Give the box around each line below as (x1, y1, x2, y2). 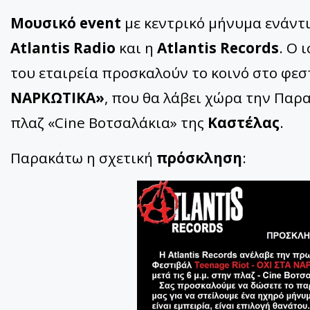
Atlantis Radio (10, 38, 116, 58)
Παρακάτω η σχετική (10, 148, 156, 168)
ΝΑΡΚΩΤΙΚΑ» (10, 88, 104, 108)
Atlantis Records (157, 38, 279, 58)
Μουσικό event (10, 13, 121, 33)
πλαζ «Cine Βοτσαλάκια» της (10, 113, 208, 133)
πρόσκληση (156, 148, 242, 168)
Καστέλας (208, 113, 280, 133)
